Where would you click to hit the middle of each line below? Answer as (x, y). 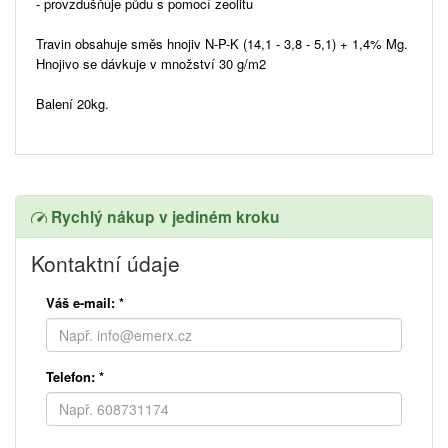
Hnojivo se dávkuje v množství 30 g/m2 (151, 63)
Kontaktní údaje (105, 262)
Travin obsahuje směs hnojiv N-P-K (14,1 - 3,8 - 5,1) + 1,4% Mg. (222, 43)
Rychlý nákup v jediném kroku (163, 216)
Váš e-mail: (80, 302)
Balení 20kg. (72, 103)
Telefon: (70, 376)
